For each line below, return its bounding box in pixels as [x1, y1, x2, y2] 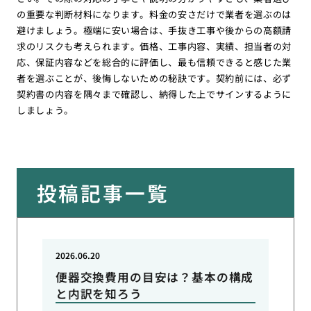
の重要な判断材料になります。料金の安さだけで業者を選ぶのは [16, 7, 292, 21]
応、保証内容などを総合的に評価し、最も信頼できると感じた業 [16, 55, 292, 69]
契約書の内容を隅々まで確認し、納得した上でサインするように [16, 87, 292, 101]
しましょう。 [16, 103, 74, 117]
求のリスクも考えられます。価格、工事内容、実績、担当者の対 [16, 39, 292, 53]
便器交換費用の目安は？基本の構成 [55, 269, 254, 286]
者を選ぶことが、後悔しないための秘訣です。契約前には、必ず [16, 71, 292, 85]
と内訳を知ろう [55, 285, 142, 303]
